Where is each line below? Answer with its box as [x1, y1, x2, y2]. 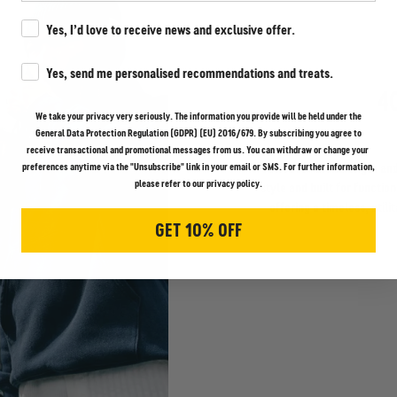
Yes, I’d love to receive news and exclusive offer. [46, 19, 295, 39]
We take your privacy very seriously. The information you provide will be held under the [35, 108, 362, 122]
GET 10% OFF [155, 217, 242, 242]
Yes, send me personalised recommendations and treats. [46, 63, 333, 82]
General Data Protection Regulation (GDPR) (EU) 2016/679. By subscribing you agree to [35, 125, 362, 139]
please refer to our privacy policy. [135, 175, 262, 190]
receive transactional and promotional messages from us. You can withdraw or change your [27, 142, 370, 156]
